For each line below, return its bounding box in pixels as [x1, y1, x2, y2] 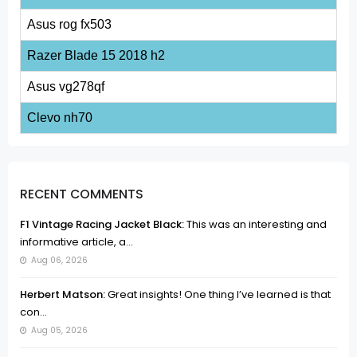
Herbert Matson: [20, 286, 105, 302]
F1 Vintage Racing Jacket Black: [20, 216, 184, 232]
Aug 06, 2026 [31, 253, 88, 266]
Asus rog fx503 [27, 17, 112, 31]
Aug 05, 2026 [31, 324, 88, 336]
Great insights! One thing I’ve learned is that [105, 286, 331, 302]
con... [20, 304, 47, 320]
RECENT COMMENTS [20, 186, 143, 203]
